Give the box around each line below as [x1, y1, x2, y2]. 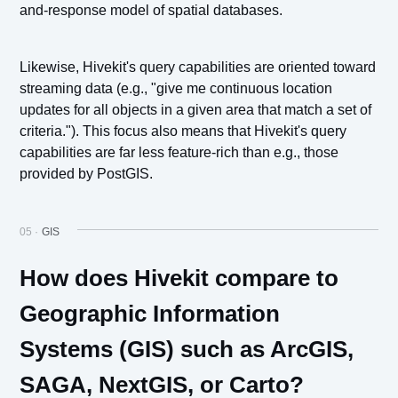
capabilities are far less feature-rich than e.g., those [20, 145, 339, 161]
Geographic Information [20, 300, 281, 328]
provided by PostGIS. [20, 166, 154, 182]
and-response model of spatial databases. [20, 3, 283, 19]
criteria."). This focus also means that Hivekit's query [20, 123, 347, 139]
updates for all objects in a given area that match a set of [20, 102, 372, 118]
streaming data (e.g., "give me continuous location [20, 81, 333, 97]
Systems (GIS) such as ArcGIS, [20, 336, 354, 363]
